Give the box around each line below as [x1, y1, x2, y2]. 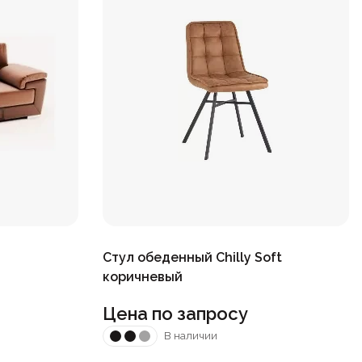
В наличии [163, 330, 217, 343]
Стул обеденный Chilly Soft [102, 249, 282, 265]
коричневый [102, 268, 183, 284]
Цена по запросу [102, 302, 248, 324]
